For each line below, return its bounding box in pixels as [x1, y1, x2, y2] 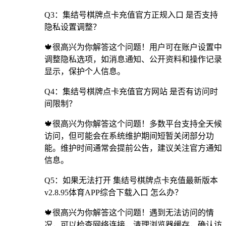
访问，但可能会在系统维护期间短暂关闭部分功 [44, 131, 214, 140]
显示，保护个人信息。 [44, 67, 125, 76]
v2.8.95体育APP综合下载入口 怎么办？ [44, 188, 183, 197]
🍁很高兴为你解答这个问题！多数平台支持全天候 [44, 119, 222, 128]
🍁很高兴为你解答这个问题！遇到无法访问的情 [44, 208, 214, 217]
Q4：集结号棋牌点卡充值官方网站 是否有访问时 [44, 87, 218, 96]
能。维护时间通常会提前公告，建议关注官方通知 [44, 143, 222, 152]
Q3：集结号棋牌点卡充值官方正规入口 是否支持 [44, 10, 218, 19]
